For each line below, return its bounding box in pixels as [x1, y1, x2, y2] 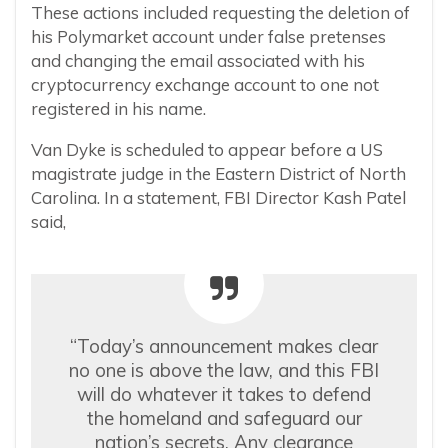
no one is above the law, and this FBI [69, 358, 379, 383]
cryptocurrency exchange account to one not [31, 74, 379, 96]
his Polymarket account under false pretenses [31, 26, 386, 48]
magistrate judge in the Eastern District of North [31, 163, 406, 185]
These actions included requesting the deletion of [31, 2, 410, 24]
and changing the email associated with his [31, 50, 365, 72]
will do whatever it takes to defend [77, 382, 371, 407]
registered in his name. [31, 98, 206, 120]
